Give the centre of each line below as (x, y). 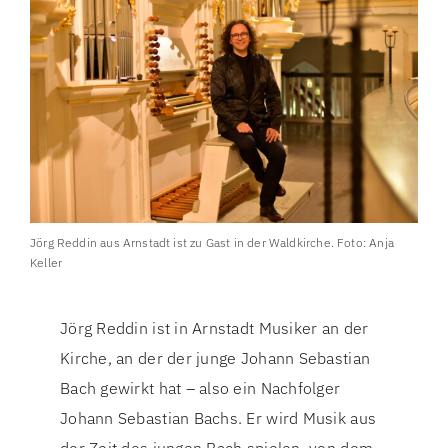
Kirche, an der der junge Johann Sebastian (215, 358)
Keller (46, 263)
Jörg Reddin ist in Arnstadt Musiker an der (214, 328)
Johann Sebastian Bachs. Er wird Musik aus (218, 418)
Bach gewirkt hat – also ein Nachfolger (200, 388)
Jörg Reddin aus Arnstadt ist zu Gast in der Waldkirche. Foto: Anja (212, 243)
